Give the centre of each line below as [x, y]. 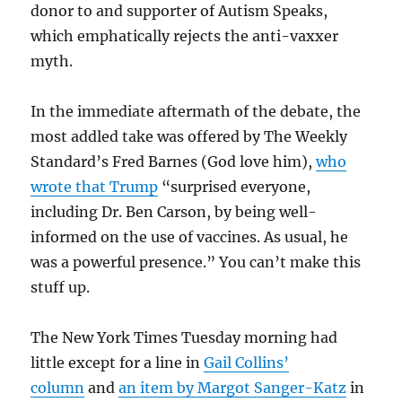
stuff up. [61, 287]
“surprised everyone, [235, 186]
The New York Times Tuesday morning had [184, 337]
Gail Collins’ [247, 362]
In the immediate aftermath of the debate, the [196, 111]
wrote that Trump [95, 186]
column [58, 387]
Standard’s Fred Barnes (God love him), [174, 161]
